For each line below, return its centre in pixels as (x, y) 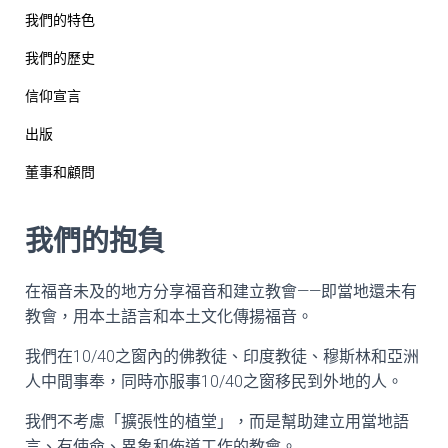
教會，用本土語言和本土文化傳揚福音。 (169, 316)
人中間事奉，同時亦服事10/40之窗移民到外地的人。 (214, 381)
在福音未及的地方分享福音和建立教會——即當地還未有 (221, 291)
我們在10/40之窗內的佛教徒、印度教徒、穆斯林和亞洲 (222, 356)
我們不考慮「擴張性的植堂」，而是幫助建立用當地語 (217, 421)
